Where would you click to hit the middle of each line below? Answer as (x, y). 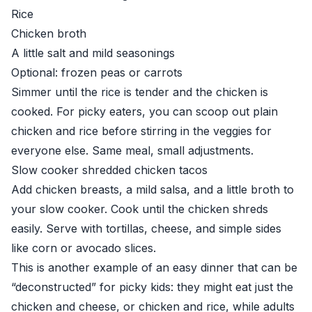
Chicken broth (49, 33)
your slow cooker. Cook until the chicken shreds (140, 209)
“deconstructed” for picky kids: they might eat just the (152, 287)
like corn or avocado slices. (84, 248)
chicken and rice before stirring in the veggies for (141, 131)
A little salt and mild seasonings (93, 53)
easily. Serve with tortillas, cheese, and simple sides (146, 228)
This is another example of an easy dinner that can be (154, 267)
